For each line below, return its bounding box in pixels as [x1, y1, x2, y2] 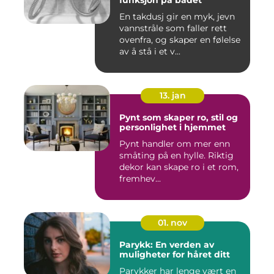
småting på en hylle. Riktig [119, 149, 234, 161]
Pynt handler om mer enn [119, 138, 230, 149]
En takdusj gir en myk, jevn [119, 10, 235, 22]
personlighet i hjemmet [119, 121, 226, 133]
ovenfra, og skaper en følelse [119, 34, 240, 45]
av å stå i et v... [119, 45, 180, 57]
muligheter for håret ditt [119, 248, 230, 260]
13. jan [159, 89, 186, 101]
